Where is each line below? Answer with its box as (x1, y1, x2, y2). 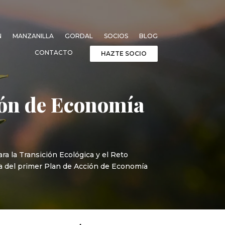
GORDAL (64, 32, 93, 40)
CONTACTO (34, 48, 73, 56)
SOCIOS (103, 32, 128, 40)
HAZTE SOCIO (100, 49, 147, 57)
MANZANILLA (12, 32, 54, 40)
